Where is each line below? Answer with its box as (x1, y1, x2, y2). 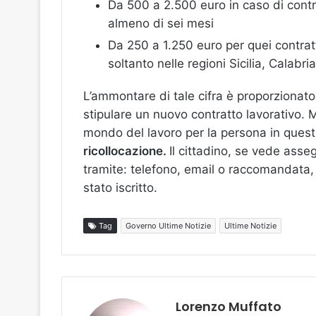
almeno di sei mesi (108, 16, 214, 30)
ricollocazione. (83, 144, 169, 158)
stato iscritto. (83, 181, 157, 195)
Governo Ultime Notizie (126, 221, 211, 231)
